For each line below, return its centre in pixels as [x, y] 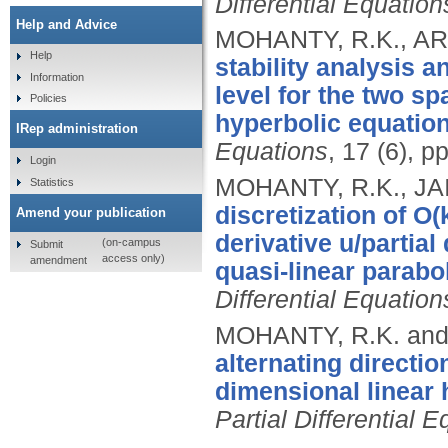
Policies [48, 98]
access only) [133, 258]
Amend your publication [91, 212]
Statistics [51, 181]
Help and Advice [66, 24]
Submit [46, 243]
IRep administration [77, 129]
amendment [58, 259]
